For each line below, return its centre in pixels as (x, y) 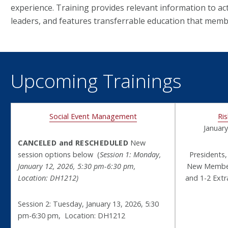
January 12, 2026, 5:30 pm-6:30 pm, (77, 166)
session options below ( (59, 154)
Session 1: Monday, (131, 154)
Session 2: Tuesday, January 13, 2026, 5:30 (89, 204)
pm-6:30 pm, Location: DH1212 (72, 216)
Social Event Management (93, 116)
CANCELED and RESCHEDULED (73, 142)
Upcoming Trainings (96, 80)
